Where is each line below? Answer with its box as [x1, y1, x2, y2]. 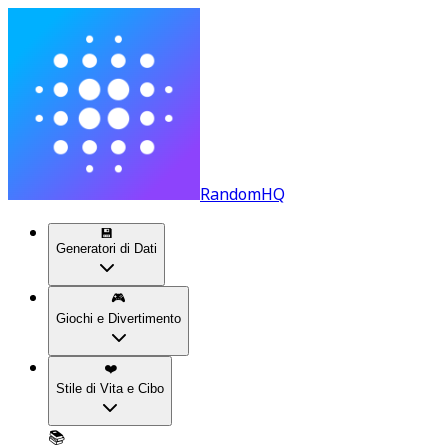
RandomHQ [200, 183, 285, 205]
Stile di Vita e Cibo [56, 381, 164, 396]
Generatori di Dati [56, 241, 157, 256]
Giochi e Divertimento [56, 311, 181, 326]
